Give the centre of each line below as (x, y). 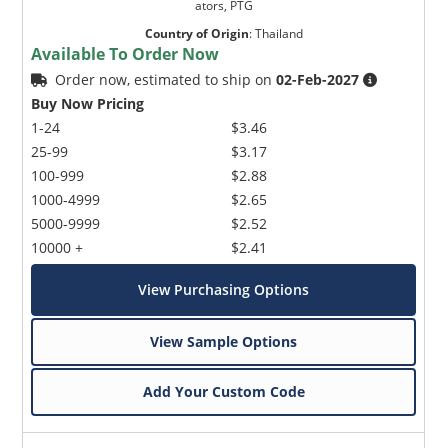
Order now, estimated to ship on (166, 79)
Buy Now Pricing (88, 103)
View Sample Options (224, 341)
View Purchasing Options (224, 289)
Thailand (278, 33)
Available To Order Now (125, 53)
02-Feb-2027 (318, 79)
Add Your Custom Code (223, 391)
